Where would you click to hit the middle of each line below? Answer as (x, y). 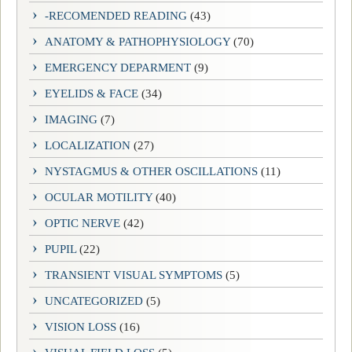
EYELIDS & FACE (92, 93)
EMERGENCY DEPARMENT (118, 67)
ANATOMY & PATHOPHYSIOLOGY (137, 41)
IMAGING (71, 119)
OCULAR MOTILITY (99, 197)
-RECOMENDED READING (116, 15)
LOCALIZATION (88, 145)
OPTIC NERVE (82, 223)
